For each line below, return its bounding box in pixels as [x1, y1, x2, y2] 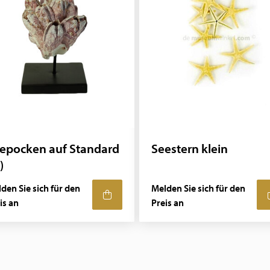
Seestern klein [151, 140, 228, 157]
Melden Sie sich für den [151, 182, 245, 194]
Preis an [151, 196, 184, 209]
